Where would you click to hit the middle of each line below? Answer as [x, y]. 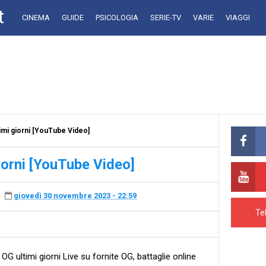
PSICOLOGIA [117, 18]
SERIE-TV [166, 18]
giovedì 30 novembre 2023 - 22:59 [75, 196]
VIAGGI [238, 18]
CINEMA [36, 18]
